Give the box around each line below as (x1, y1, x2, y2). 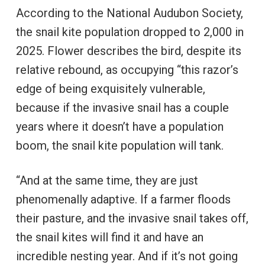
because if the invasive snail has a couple (15, 101, 229, 115)
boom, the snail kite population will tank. (15, 138, 224, 153)
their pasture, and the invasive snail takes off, (15, 211, 248, 226)
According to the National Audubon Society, (15, 6, 243, 21)
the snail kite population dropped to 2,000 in (15, 25, 244, 40)
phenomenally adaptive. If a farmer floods (15, 192, 231, 207)
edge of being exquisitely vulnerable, (15, 82, 205, 96)
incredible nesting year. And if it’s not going (15, 249, 238, 264)
